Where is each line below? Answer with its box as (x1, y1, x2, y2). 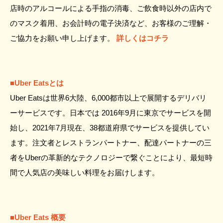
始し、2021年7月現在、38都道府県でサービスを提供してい (10, 123, 210, 132)
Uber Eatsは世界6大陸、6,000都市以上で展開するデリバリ (10, 94, 207, 102)
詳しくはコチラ (116, 34, 169, 42)
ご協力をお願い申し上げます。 (10, 34, 116, 42)
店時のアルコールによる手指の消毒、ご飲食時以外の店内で (10, 4, 212, 12)
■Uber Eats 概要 (10, 213, 66, 222)
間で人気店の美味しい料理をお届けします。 (10, 168, 159, 177)
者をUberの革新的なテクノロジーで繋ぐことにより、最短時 (10, 153, 213, 162)
